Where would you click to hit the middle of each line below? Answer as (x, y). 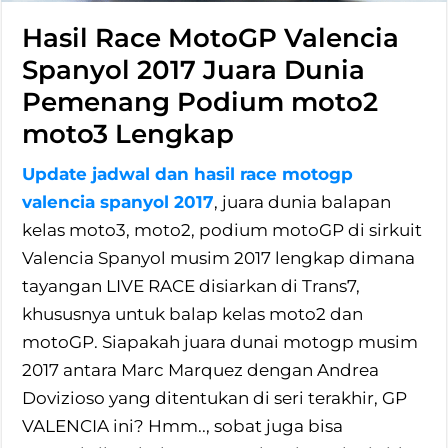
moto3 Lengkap (128, 133)
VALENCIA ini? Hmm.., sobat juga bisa (183, 425)
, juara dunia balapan (303, 201)
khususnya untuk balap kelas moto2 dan (193, 313)
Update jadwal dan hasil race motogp (188, 173)
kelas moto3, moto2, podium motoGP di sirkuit (222, 229)
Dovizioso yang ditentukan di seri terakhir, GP (215, 397)
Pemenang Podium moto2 (200, 101)
